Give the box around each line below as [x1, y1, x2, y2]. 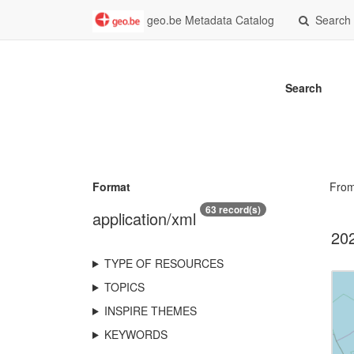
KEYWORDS [104, 326, 168, 342]
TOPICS [104, 279, 145, 295]
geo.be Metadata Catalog [144, 12, 275, 28]
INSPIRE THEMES [104, 303, 197, 318]
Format [92, 179, 130, 194]
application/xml [92, 207, 196, 230]
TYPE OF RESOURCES [104, 255, 224, 271]
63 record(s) [205, 202, 261, 217]
